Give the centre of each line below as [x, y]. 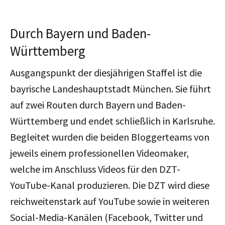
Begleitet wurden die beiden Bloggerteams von [110, 137]
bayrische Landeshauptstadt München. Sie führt [110, 88]
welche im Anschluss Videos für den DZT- [95, 169]
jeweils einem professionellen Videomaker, [99, 153]
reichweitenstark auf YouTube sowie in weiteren [110, 201]
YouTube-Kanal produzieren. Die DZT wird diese [110, 185]
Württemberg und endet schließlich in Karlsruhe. [113, 121]
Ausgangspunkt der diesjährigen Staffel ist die [106, 72]
